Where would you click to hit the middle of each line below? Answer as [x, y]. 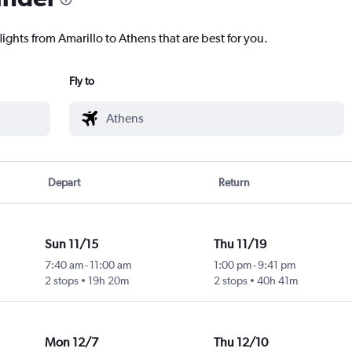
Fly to [82, 81]
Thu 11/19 [240, 244]
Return [234, 183]
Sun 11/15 [71, 244]
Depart [64, 183]
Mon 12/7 [71, 343]
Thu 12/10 [240, 343]
